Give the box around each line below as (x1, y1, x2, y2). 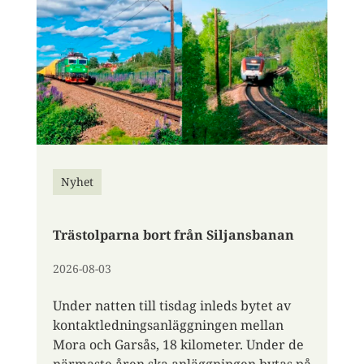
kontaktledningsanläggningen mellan (52, 316, 284, 335)
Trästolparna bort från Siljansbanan (52, 226, 294, 245)
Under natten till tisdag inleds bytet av (52, 297, 291, 315)
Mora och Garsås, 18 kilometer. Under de (52, 336, 304, 354)
